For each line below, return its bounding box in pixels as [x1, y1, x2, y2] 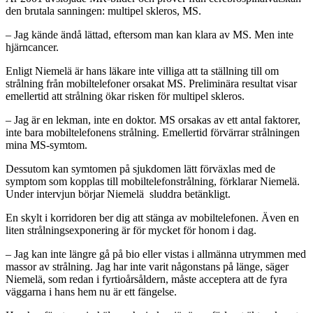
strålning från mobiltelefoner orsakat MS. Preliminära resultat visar [6, 77, 297, 89]
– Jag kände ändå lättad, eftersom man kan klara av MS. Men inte [6, 28, 293, 41]
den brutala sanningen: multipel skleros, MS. [6, 4, 201, 17]
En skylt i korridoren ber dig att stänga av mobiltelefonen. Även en [6, 211, 299, 224]
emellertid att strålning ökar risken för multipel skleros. [6, 89, 245, 102]
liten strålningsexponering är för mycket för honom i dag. [6, 224, 256, 236]
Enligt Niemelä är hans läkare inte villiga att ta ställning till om [6, 64, 279, 77]
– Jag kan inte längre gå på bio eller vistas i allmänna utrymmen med [6, 247, 306, 260]
